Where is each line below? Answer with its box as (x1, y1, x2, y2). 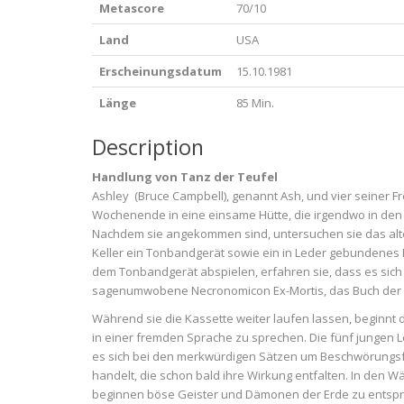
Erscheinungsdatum (99, 63, 222, 79)
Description (92, 133, 204, 161)
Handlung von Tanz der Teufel (92, 169, 278, 185)
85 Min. (236, 95, 274, 111)
